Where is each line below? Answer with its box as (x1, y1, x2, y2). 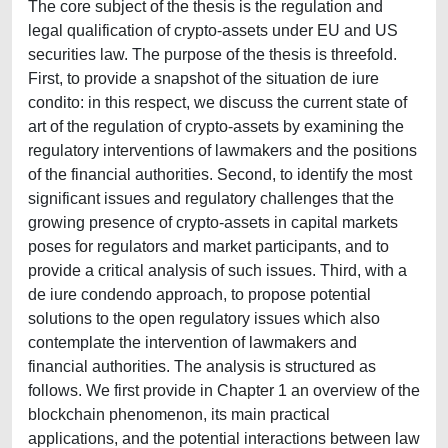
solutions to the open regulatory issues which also (28, 310, 380, 327)
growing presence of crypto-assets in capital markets (28, 214, 398, 231)
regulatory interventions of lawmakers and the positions (28, 142, 417, 159)
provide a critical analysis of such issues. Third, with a (28, 262, 407, 279)
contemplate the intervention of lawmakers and (28, 334, 357, 351)
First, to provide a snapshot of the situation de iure (28, 70, 379, 87)
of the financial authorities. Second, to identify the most (28, 166, 412, 183)
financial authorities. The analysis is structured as (28, 358, 376, 375)
